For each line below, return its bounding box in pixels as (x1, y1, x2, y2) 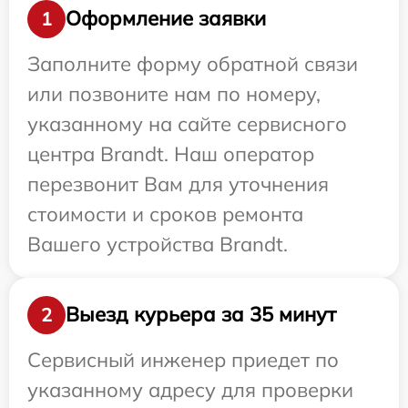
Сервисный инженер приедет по (27, 346, 339, 372)
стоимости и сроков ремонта (27, 200, 303, 227)
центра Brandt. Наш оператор (27, 140, 314, 167)
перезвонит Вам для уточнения (27, 170, 329, 197)
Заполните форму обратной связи (27, 50, 358, 76)
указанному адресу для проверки (27, 376, 353, 403)
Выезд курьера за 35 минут (66, 301, 336, 328)
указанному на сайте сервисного (27, 110, 347, 137)
